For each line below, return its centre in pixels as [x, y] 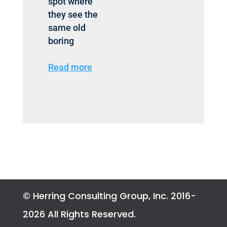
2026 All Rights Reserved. [79, 214]
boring [61, 41]
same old [67, 28]
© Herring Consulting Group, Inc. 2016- [109, 196]
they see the [73, 15]
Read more [70, 67]
